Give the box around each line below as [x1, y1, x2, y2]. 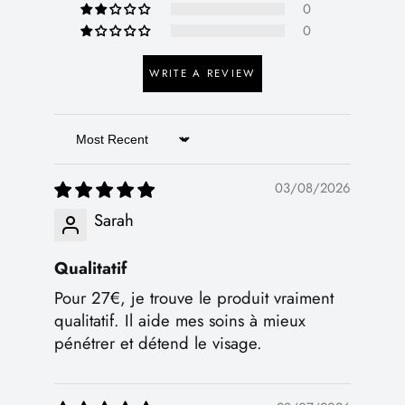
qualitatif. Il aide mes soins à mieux [54, 307, 306, 333]
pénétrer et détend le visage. [54, 330, 262, 355]
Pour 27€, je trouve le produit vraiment [54, 285, 334, 310]
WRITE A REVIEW [149, 65, 256, 80]
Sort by [53, 137, 103, 162]
